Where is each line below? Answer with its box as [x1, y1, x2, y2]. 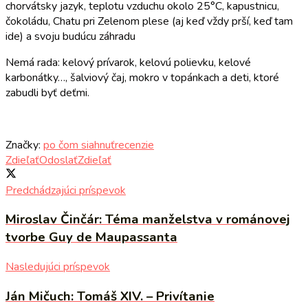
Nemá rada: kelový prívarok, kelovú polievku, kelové [5, 54, 251, 70]
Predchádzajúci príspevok [5, 182, 126, 198]
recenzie [115, 137, 154, 153]
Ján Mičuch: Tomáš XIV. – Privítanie [5, 287, 214, 305]
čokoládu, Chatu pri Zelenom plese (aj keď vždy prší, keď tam [5, 13, 293, 29]
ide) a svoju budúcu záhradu [5, 28, 135, 44]
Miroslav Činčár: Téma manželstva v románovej [5, 210, 290, 229]
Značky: [5, 137, 41, 153]
